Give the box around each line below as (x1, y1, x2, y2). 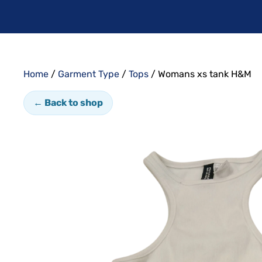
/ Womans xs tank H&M (149, 68, 251, 80)
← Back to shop (33, 96, 103, 108)
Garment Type (58, 68, 119, 80)
